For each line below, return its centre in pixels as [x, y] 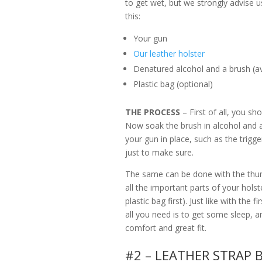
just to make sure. [160, 153]
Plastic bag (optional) [173, 84]
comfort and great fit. [166, 228]
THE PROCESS [153, 112]
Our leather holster [169, 54]
